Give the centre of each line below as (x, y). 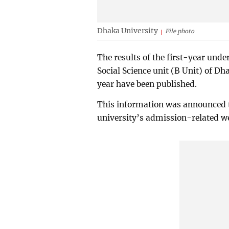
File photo (180, 31)
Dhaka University (128, 31)
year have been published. (147, 84)
